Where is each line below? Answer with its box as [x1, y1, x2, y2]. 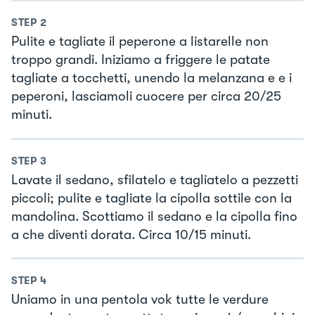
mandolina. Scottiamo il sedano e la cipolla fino [11, 208, 297, 224]
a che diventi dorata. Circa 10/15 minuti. [11, 226, 251, 243]
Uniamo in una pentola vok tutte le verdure [11, 292, 269, 308]
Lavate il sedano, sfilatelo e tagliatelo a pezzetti [11, 172, 298, 188]
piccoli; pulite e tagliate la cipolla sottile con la [11, 190, 292, 206]
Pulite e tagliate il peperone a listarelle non [11, 34, 269, 50]
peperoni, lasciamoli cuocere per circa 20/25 [11, 89, 281, 105]
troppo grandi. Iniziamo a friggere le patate [11, 52, 270, 68]
